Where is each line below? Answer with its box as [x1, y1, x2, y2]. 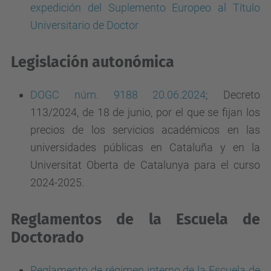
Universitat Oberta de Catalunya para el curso [30, 158, 260, 171]
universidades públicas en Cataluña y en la [30, 141, 260, 154]
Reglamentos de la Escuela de [11, 211, 260, 229]
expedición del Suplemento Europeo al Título [30, 1, 260, 14]
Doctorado [11, 229, 84, 247]
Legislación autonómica [11, 53, 174, 71]
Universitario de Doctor [30, 19, 139, 31]
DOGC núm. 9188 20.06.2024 [30, 88, 206, 101]
